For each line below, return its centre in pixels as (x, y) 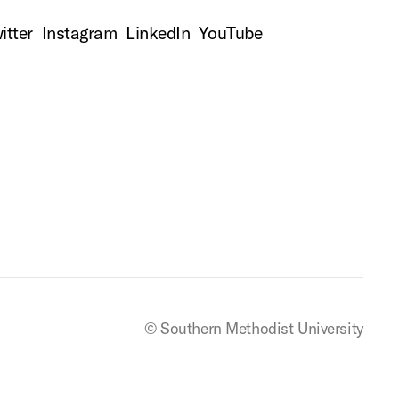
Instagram (79, 33)
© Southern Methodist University (254, 328)
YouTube (231, 33)
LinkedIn (158, 33)
